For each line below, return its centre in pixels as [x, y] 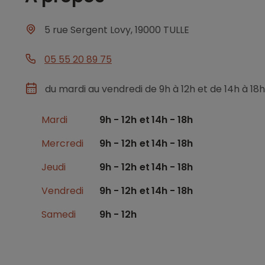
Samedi [59, 214]
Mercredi [62, 143]
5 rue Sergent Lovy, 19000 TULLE [117, 30]
